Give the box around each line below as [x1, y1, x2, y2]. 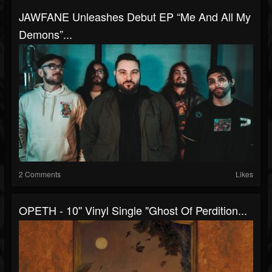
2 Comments [19, 169, 61, 179]
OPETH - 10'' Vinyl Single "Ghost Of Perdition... [19, 202, 247, 218]
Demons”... [19, 26, 72, 42]
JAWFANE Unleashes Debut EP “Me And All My [19, 8, 251, 24]
